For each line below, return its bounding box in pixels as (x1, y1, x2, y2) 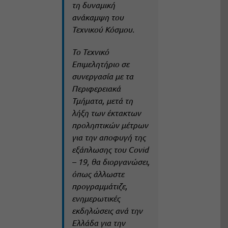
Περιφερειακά (71, 83, 121, 94)
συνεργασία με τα (71, 71, 133, 82)
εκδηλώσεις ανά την (71, 205, 142, 216)
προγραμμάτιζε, (71, 181, 127, 192)
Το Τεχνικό (71, 46, 109, 58)
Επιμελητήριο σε (71, 59, 129, 70)
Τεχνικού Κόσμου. (71, 24, 134, 35)
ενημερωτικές (71, 193, 120, 204)
